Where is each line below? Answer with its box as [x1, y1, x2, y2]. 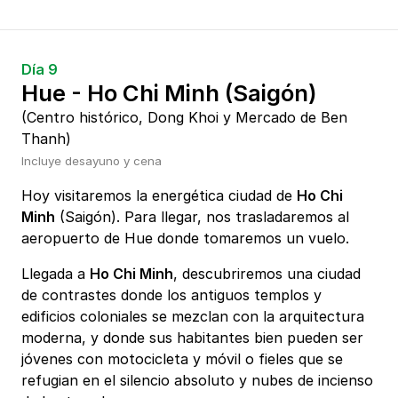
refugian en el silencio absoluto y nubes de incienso [21, 371, 373, 390]
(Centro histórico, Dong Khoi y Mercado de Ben [21, 108, 347, 127]
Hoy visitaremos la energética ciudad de [21, 187, 297, 205]
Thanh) [21, 130, 71, 148]
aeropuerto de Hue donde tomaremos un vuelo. [21, 229, 349, 248]
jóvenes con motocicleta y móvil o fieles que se [21, 350, 343, 369]
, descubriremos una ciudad [173, 265, 361, 283]
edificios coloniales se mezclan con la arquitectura [21, 307, 364, 326]
